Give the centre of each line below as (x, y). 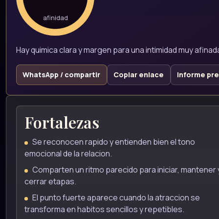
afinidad (55, 17)
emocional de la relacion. (68, 154)
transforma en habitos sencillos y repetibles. (104, 209)
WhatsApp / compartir (62, 75)
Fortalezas (62, 122)
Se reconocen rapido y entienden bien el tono (113, 142)
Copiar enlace (139, 75)
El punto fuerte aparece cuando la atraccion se (116, 197)
